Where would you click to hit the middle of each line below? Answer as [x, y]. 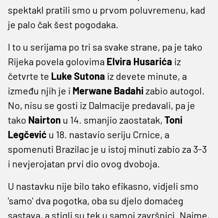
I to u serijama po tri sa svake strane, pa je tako [105, 46]
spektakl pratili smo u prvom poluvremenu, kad [107, 9]
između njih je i [40, 90]
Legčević [28, 134]
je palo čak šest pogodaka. [63, 24]
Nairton [45, 119]
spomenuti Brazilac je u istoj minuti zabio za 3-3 [107, 149]
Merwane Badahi [109, 90]
